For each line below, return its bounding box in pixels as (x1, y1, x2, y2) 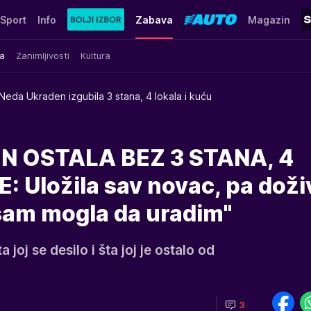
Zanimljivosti (16, 49, 69, 61)
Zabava (135, 13, 173, 26)
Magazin (247, 13, 290, 26)
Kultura (81, 49, 110, 61)
